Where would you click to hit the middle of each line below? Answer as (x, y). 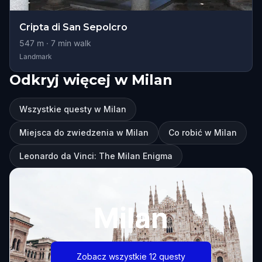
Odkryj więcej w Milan (91, 80)
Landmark (36, 56)
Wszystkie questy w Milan (73, 109)
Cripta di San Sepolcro (73, 27)
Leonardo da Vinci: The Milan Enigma (96, 156)
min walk (73, 43)
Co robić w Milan (203, 132)
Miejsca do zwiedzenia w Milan (84, 132)
